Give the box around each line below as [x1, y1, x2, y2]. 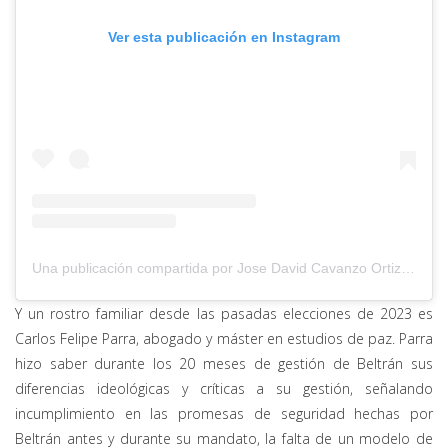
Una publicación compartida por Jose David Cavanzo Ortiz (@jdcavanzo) [401, 259, 415, 276]
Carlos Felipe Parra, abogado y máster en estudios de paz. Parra [15, 328, 433, 348]
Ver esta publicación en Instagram [108, 29, 340, 46]
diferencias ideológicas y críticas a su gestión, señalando [15, 378, 433, 398]
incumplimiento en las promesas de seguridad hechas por [15, 403, 433, 423]
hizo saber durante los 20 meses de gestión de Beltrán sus [15, 353, 433, 373]
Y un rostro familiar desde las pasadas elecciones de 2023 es [15, 303, 433, 323]
